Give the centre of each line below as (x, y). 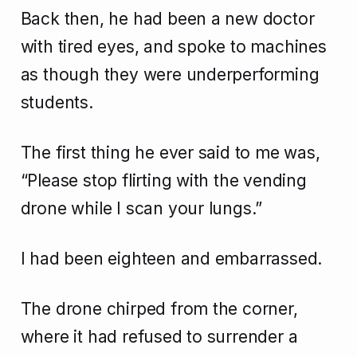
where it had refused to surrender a (159, 337)
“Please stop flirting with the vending (163, 181)
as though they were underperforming (170, 75)
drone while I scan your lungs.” (141, 209)
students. (57, 103)
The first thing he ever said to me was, (170, 153)
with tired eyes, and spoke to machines (173, 47)
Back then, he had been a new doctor (167, 19)
